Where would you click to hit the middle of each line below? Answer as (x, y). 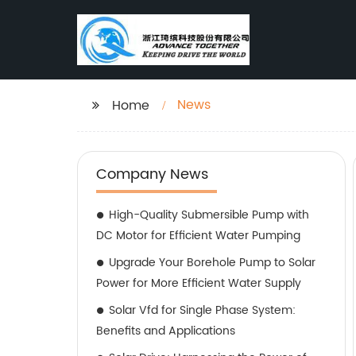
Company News (152, 174)
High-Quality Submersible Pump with (209, 215)
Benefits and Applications (166, 331)
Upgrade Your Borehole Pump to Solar (212, 263)
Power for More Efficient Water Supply (199, 283)
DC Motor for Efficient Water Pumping (198, 236)
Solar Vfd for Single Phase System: (202, 310)
